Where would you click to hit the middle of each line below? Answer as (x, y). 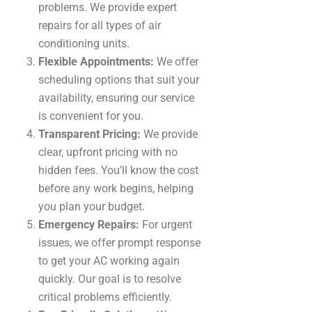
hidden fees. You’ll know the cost (118, 170)
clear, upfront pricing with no (108, 152)
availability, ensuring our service (116, 97)
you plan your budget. (92, 206)
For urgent (166, 224)
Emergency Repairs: (89, 224)
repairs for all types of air (100, 25)
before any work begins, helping (116, 188)
